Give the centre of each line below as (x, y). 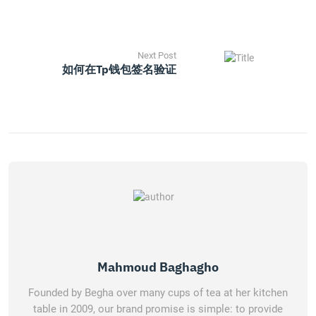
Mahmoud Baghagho (158, 267)
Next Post (157, 55)
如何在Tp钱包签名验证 (119, 69)
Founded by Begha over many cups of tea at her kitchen (158, 293)
